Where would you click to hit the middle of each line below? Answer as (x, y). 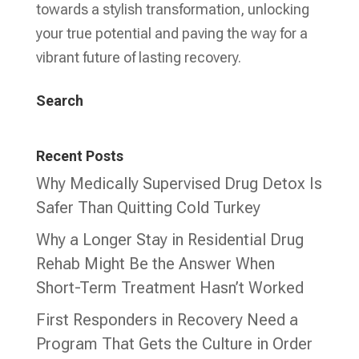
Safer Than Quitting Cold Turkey (148, 208)
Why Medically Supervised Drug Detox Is (179, 184)
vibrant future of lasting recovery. (138, 57)
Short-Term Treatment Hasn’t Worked (169, 288)
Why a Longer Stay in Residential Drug (169, 240)
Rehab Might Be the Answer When (155, 264)
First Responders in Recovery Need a (167, 320)
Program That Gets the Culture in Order (174, 344)
